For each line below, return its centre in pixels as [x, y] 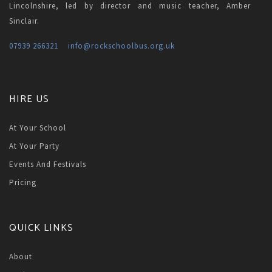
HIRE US [29, 100]
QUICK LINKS [41, 228]
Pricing [23, 183]
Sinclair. [24, 21]
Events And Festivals [48, 165]
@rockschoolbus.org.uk [129, 46]
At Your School [38, 128]
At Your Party [34, 146]
